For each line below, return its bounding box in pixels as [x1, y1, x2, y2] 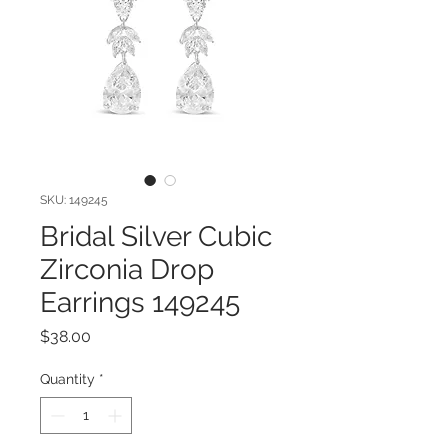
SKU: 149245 [40, 192, 108, 207]
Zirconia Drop [40, 252, 214, 286]
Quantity [40, 370, 95, 387]
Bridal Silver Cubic [40, 219, 272, 253]
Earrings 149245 [40, 285, 240, 319]
